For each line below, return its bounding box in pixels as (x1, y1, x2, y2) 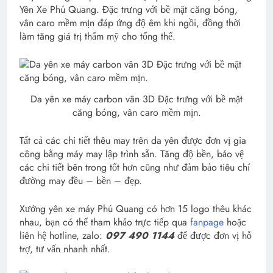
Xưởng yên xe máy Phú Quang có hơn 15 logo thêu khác (19, 202, 252, 216)
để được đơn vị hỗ (177, 229, 252, 243)
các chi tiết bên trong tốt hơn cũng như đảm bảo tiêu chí (19, 160, 250, 175)
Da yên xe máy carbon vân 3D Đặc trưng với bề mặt (30, 92, 243, 107)
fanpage (190, 215, 224, 230)
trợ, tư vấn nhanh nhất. (19, 242, 110, 257)
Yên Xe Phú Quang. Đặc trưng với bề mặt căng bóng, (19, 2, 238, 17)
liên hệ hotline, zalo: (19, 229, 102, 243)
